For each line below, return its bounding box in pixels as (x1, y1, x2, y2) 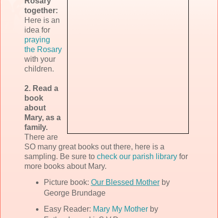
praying (24, 35, 50, 44)
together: (24, 6, 58, 15)
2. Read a (24, 84, 58, 92)
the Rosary (24, 45, 62, 54)
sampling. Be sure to (24, 152, 97, 161)
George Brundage (43, 188, 106, 197)
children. (24, 64, 54, 73)
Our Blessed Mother (91, 178, 160, 186)
